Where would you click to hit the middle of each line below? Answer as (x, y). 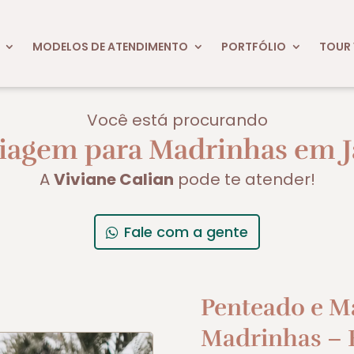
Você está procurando (177, 120)
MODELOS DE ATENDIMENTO (110, 46)
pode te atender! (244, 179)
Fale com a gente (186, 232)
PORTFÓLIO (253, 46)
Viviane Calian (113, 179)
